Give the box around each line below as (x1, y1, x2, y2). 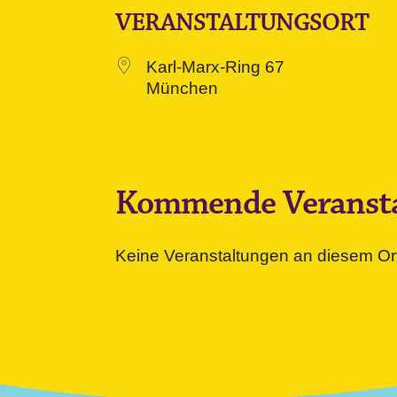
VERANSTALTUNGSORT (115, 7, 369, 38)
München (146, 79, 218, 97)
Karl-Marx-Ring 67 (146, 58, 284, 76)
